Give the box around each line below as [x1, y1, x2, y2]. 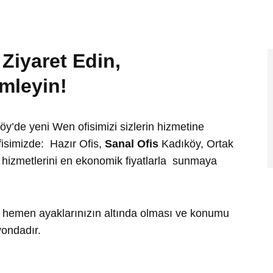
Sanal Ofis [105, 138, 158, 150]
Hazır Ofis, [50, 138, 102, 150]
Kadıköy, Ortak [158, 138, 233, 150]
